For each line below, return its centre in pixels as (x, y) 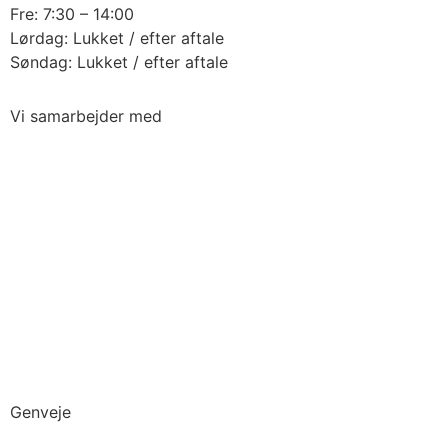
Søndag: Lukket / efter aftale (119, 61)
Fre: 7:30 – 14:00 (72, 13)
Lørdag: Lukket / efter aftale (117, 37)
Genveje (40, 411)
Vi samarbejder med (86, 115)
